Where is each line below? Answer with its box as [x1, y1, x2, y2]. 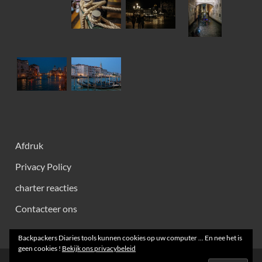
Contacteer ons [15, 202, 77, 214]
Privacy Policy [15, 160, 71, 172]
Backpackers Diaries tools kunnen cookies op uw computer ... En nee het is [18, 233, 242, 242]
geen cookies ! [18, 244, 62, 253]
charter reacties [15, 181, 78, 193]
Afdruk [15, 139, 43, 151]
